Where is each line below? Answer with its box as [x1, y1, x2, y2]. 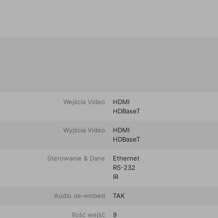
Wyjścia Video [63, 126, 105, 134]
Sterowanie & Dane [47, 154, 105, 162]
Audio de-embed [54, 191, 105, 200]
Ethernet [113, 154, 140, 162]
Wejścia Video [63, 97, 105, 106]
